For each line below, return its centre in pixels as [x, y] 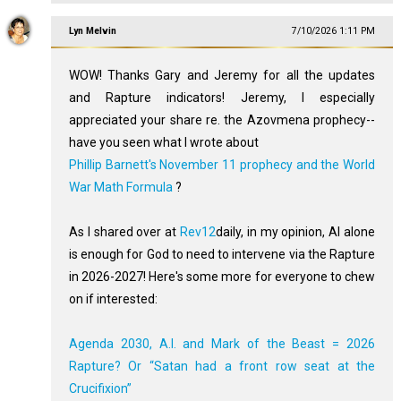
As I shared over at [124, 231]
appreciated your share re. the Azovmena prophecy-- [222, 119]
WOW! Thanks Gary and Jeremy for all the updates [222, 75]
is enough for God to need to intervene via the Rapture [222, 254]
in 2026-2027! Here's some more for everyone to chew [222, 276]
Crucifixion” [100, 388]
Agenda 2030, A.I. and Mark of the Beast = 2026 [222, 343]
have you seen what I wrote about [163, 142]
